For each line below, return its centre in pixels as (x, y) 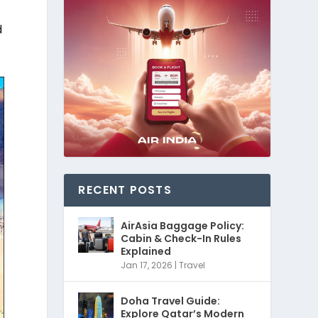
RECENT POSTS (125, 190)
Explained (146, 251)
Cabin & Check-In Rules (181, 238)
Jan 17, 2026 (147, 265)
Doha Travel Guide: (171, 301)
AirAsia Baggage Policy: (183, 225)
